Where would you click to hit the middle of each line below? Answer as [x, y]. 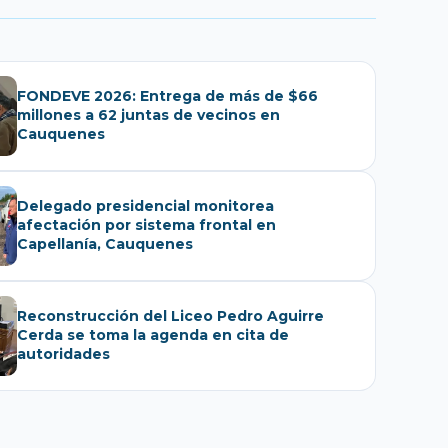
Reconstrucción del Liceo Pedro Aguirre [170, 316]
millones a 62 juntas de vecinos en [148, 115]
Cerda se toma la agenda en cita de [153, 335]
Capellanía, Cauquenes [105, 244]
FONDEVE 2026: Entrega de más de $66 [167, 96]
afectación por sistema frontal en [146, 225]
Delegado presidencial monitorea [145, 206]
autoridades [63, 354]
